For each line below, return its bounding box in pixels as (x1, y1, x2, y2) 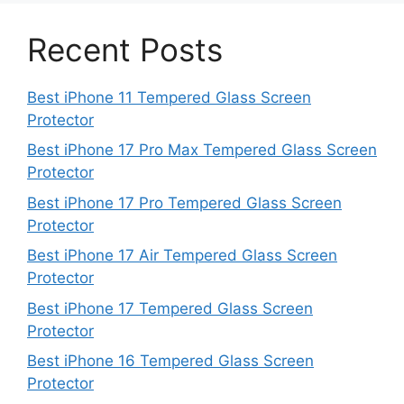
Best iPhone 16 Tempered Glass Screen (27, 352, 314, 370)
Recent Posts (27, 30, 223, 69)
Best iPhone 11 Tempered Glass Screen (27, 87, 311, 106)
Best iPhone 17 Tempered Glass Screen (27, 298, 313, 317)
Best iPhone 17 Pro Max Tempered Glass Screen (27, 141, 377, 159)
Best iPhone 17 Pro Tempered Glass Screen (27, 193, 342, 212)
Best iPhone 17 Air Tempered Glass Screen (27, 246, 337, 264)
